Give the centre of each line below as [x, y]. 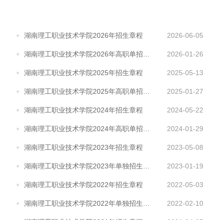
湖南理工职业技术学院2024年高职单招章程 [146, 129]
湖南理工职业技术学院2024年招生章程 [83, 110]
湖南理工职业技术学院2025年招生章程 [83, 73]
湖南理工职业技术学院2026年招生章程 [83, 36]
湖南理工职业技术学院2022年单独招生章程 [146, 204]
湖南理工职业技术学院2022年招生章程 [83, 185]
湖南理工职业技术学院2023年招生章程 [83, 148]
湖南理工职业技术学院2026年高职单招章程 [146, 54]
